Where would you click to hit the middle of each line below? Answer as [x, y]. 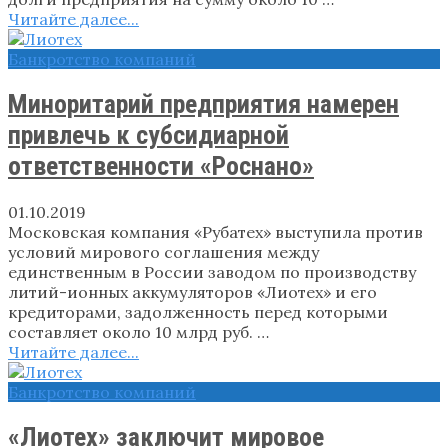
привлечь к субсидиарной [148, 134]
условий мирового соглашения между [163, 251]
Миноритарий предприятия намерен [203, 103]
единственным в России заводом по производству [212, 271]
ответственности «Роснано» [161, 165]
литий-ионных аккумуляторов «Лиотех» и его [192, 291]
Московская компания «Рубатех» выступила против [215, 231]
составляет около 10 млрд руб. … [138, 331]
